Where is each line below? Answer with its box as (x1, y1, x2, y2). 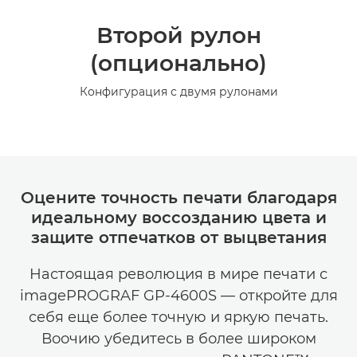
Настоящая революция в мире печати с (29, 265, 328, 283)
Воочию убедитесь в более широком (41, 330, 316, 347)
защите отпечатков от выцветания (30, 228, 327, 247)
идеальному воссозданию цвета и (30, 208, 327, 227)
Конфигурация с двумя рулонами (79, 84, 278, 99)
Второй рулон (96, 22, 261, 49)
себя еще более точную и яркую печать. (29, 308, 328, 326)
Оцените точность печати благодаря (20, 188, 337, 207)
